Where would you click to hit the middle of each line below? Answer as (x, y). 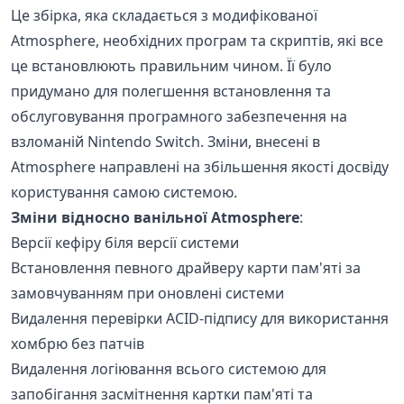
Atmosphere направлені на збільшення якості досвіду (200, 166)
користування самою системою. (124, 192)
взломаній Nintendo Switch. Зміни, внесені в (165, 141)
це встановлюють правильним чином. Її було (171, 65)
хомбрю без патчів (78, 343)
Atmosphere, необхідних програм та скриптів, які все (197, 40)
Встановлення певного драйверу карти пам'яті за (186, 267)
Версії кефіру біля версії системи (125, 242)
